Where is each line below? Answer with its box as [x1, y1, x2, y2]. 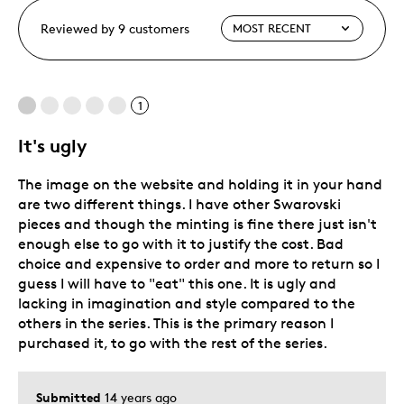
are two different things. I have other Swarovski [18, 195, 341, 213]
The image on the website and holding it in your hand [18, 175, 382, 193]
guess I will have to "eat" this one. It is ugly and [18, 274, 336, 292]
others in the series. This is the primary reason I [18, 314, 334, 332]
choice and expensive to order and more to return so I [18, 254, 380, 272]
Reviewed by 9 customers [41, 20, 189, 36]
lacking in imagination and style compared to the [18, 294, 355, 312]
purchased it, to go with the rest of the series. [18, 334, 327, 352]
